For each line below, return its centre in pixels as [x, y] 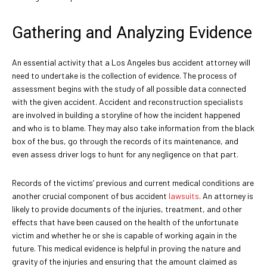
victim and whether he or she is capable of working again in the [124, 235]
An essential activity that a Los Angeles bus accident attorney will [131, 62]
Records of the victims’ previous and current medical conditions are [133, 182]
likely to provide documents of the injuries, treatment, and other [127, 209]
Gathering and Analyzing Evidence [132, 32]
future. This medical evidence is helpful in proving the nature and [126, 248]
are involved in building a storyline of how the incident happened [126, 114]
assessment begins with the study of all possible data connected [129, 88]
